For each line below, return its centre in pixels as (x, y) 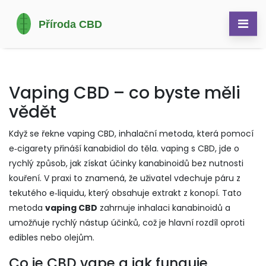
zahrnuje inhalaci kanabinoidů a (164, 208)
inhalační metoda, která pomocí (186, 134)
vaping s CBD (188, 148)
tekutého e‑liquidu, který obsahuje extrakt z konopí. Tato (125, 193)
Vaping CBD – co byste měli (125, 93)
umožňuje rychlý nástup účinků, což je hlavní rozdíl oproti (127, 223)
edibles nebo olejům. (52, 237)
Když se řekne (38, 134)
